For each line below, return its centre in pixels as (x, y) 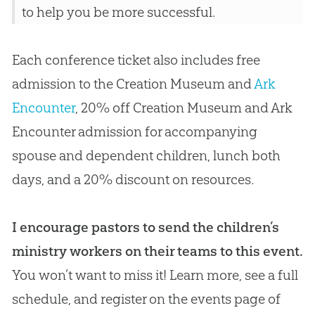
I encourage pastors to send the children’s (145, 227)
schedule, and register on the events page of (146, 299)
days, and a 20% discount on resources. (133, 180)
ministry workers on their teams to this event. (157, 251)
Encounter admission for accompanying (134, 132)
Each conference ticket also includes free (136, 60)
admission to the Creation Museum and (133, 84)
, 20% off (104, 108)
